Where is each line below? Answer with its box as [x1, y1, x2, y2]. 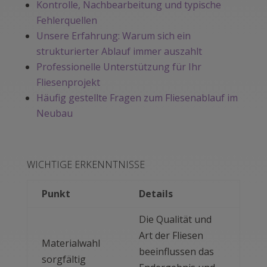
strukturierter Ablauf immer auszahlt [36, 45, 202, 58]
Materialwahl [41, 237, 100, 250]
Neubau [36, 107, 73, 120]
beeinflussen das [138, 245, 214, 259]
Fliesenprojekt [36, 76, 100, 89]
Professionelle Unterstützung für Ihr [36, 60, 201, 74]
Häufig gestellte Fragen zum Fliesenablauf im [36, 91, 238, 105]
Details [138, 187, 173, 201]
